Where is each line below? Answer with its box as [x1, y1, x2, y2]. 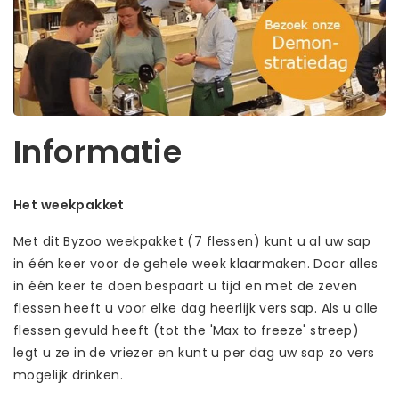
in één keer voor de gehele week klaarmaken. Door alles [13, 254, 379, 273]
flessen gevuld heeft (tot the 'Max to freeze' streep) [13, 321, 360, 339]
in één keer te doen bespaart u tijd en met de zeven [13, 276, 358, 295]
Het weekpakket [13, 195, 125, 214]
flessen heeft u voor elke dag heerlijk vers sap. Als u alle [13, 298, 379, 317]
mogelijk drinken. [13, 365, 127, 384]
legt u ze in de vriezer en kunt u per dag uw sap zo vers [13, 343, 375, 362]
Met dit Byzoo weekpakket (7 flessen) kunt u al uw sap [13, 232, 371, 250]
